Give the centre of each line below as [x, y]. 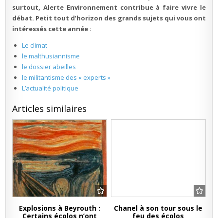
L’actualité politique [50, 88]
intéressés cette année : [52, 28]
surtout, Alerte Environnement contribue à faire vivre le [109, 7]
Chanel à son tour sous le [158, 208]
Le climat [35, 45]
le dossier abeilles [49, 66]
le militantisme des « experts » [66, 77]
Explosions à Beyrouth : [60, 208]
